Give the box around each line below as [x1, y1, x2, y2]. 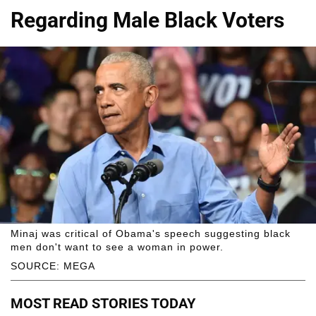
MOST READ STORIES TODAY [11, 294, 195, 312]
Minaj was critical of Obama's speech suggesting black [11, 228, 291, 240]
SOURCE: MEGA [11, 260, 95, 272]
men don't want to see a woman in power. [11, 241, 224, 253]
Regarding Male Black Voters [11, 7, 284, 32]
